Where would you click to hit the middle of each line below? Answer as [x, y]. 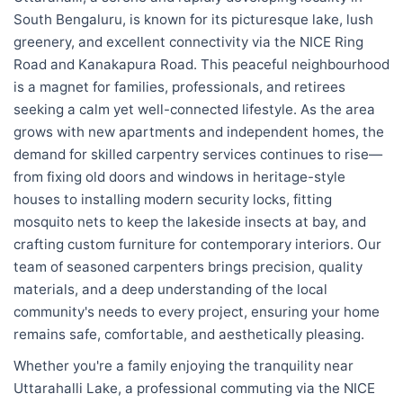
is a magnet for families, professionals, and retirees [179, 87]
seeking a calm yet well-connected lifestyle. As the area [194, 110]
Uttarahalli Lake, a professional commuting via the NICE [194, 388]
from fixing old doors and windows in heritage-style [179, 177]
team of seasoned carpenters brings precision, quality [188, 267]
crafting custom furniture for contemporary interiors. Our [197, 245]
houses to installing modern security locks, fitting [173, 200]
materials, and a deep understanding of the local [170, 290]
